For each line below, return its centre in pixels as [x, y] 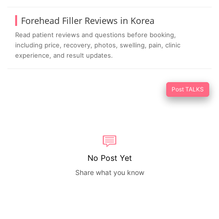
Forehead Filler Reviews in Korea [88, 20]
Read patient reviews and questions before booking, [96, 34]
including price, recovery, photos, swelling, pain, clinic [98, 45]
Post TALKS [188, 89]
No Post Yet [109, 158]
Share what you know [109, 172]
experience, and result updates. [64, 55]
